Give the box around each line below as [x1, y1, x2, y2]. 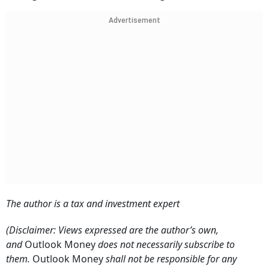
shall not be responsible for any [103, 252, 237, 265]
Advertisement [109, 16, 160, 25]
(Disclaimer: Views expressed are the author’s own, [6, 223, 219, 237]
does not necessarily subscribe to [95, 238, 235, 251]
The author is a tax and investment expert [6, 197, 180, 210]
